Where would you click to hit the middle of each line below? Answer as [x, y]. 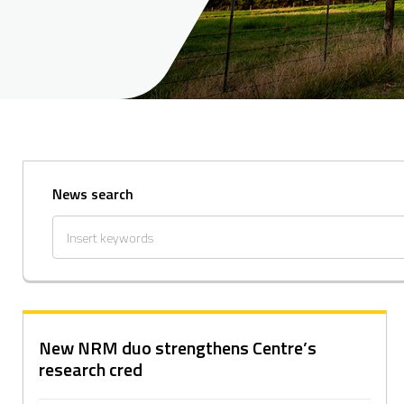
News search [93, 194]
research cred [91, 369]
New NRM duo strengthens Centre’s [178, 348]
